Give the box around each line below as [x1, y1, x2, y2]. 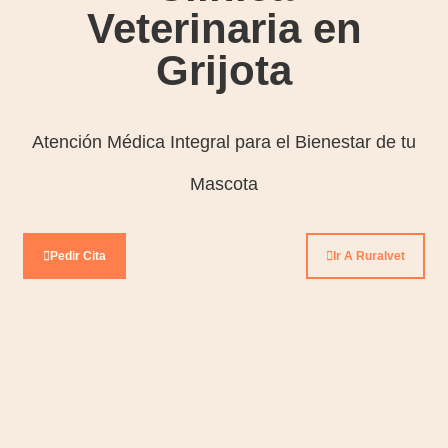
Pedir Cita [50, 248, 107, 263]
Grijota [156, 47, 292, 95]
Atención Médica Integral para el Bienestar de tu [32, 131, 416, 152]
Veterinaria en [86, 5, 362, 53]
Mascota [190, 173, 258, 194]
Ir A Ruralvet [332, 248, 405, 263]
